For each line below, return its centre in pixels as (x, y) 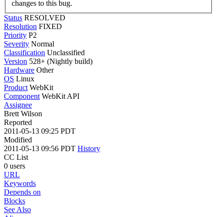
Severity (16, 44)
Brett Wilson (23, 113)
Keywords (20, 183)
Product (16, 87)
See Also (17, 209)
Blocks (15, 201)
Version (15, 61)
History (89, 148)
